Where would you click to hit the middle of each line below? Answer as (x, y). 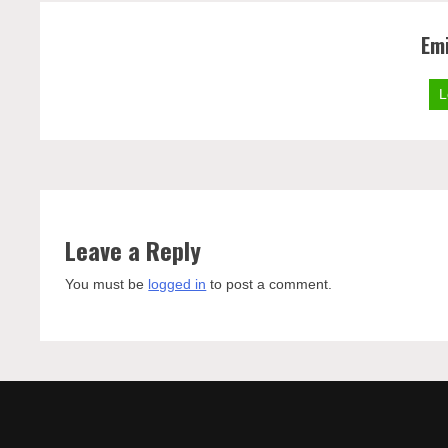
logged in (177, 284)
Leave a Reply (133, 250)
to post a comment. (269, 284)
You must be (107, 284)
